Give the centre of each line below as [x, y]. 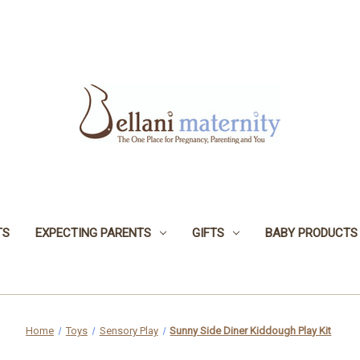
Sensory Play [129, 330]
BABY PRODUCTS [311, 233]
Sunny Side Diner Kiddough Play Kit [251, 330]
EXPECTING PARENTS [93, 233]
